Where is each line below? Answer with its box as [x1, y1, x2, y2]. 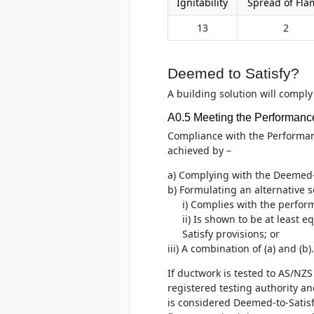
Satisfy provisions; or [182, 227, 280, 240]
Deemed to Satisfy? [167, 65, 299, 82]
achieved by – [167, 144, 231, 157]
